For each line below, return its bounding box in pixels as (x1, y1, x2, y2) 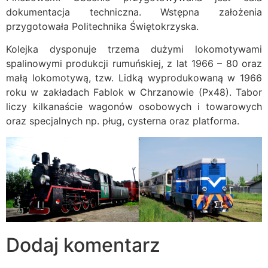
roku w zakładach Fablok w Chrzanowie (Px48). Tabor (6, 86, 262, 99)
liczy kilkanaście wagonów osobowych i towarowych (6, 100, 262, 113)
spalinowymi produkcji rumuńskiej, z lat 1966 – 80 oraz (6, 57, 262, 70)
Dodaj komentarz (6, 233, 160, 257)
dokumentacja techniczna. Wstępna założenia (6, 5, 262, 18)
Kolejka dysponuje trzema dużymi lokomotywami (6, 43, 262, 56)
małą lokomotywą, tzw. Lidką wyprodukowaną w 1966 (6, 72, 262, 84)
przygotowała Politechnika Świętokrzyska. (6, 20, 199, 32)
